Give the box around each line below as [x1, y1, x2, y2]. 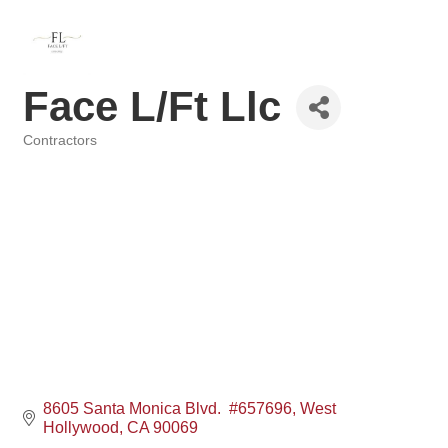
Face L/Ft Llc [23, 83, 281, 130]
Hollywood [43, 419, 119, 437]
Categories [22, 147, 88, 162]
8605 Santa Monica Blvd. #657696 [43, 400, 292, 418]
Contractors [23, 133, 97, 148]
